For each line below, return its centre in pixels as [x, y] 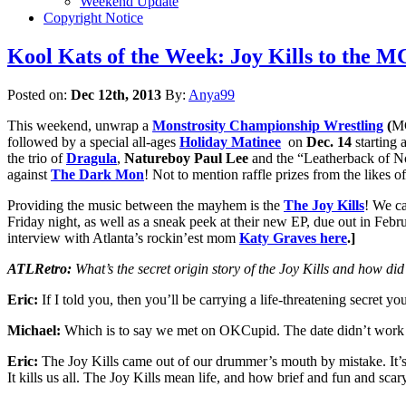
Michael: [34, 330]
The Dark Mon [97, 174]
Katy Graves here [293, 237]
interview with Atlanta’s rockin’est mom [123, 237]
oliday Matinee [236, 141]
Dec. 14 [329, 141]
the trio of [37, 158]
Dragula [92, 158]
